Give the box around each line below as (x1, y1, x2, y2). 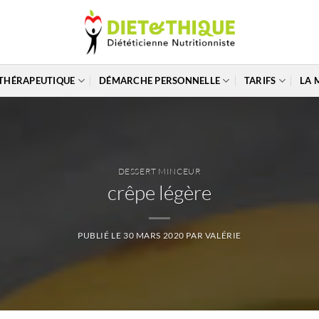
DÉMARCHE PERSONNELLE (98, 75, 221, 86)
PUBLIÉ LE (78, 231, 123, 241)
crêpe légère (108, 180, 211, 205)
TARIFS (244, 75, 276, 86)
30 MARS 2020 (122, 231, 184, 241)
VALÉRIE (204, 231, 241, 241)
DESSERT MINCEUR (117, 165, 202, 177)
